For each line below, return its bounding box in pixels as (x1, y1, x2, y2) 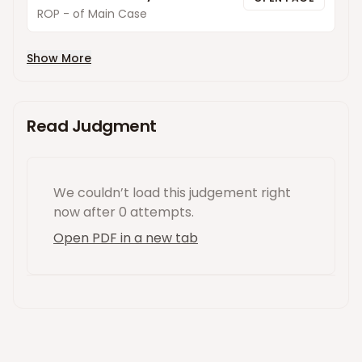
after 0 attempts (80, 203, 192, 221)
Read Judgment (27, 115, 157, 137)
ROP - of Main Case (37, 6, 147, 22)
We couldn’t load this (53, 183, 189, 202)
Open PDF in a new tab (53, 229, 198, 247)
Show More (27, 50, 91, 66)
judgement (189, 183, 258, 202)
